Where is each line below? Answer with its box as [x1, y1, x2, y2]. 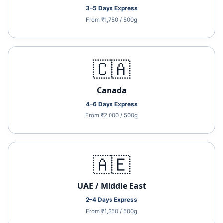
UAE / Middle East [77, 180, 146, 191]
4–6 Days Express [85, 101, 138, 108]
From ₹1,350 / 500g [86, 208, 137, 215]
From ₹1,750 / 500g [86, 16, 137, 23]
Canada [96, 85, 127, 96]
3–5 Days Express [85, 5, 138, 12]
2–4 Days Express [86, 196, 137, 203]
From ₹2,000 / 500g [85, 112, 138, 119]
